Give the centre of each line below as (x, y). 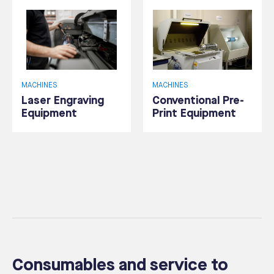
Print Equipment (194, 114)
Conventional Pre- (198, 101)
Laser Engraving (63, 101)
